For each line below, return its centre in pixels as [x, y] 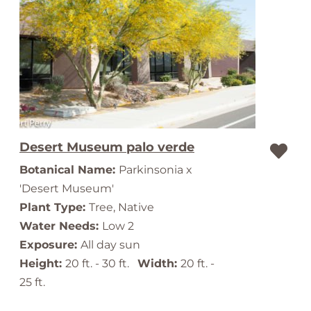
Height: [42, 263]
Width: [159, 263]
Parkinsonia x [155, 170]
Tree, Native [121, 207]
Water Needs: [61, 226]
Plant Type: [54, 207]
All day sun [110, 245]
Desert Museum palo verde [107, 147]
